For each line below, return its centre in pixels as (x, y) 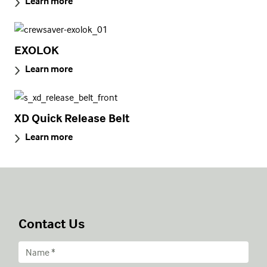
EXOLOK (37, 49)
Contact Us (51, 224)
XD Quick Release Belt (72, 117)
